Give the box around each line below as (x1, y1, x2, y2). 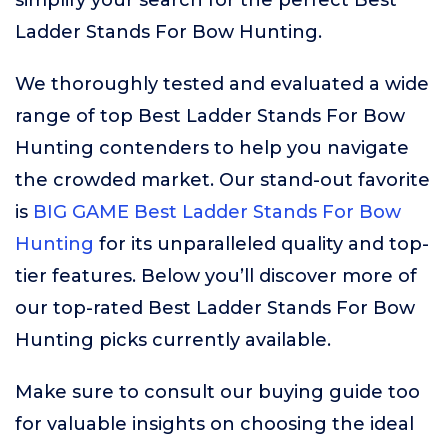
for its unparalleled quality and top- (94, 233, 429, 255)
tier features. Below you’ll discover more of (15, 265, 417, 287)
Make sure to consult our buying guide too (15, 381, 420, 403)
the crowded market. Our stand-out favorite (15, 169, 430, 191)
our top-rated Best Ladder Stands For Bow (15, 297, 415, 319)
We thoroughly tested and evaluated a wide (15, 73, 429, 95)
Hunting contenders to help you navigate (15, 137, 409, 159)
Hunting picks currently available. (15, 329, 331, 351)
